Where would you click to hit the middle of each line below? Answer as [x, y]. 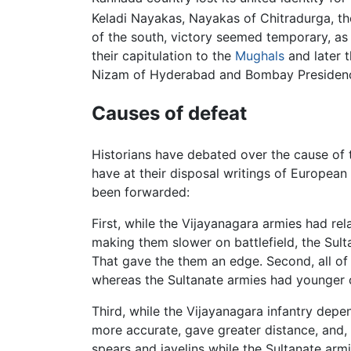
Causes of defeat [169, 113]
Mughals [260, 55]
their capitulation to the [163, 55]
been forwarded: [141, 192]
